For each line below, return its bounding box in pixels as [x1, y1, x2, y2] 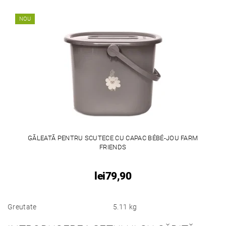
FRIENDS [99, 143, 127, 151]
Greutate [8, 202, 37, 211]
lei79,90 [94, 169, 132, 182]
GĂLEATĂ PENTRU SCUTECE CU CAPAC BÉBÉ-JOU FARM [28, 134, 198, 142]
